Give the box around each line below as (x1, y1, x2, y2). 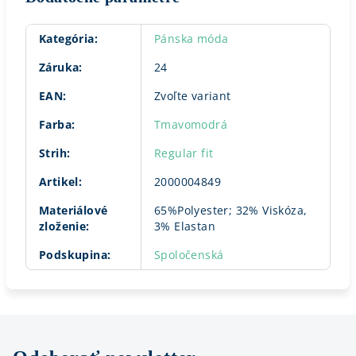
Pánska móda (154, 31, 229, 46)
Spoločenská (154, 247, 224, 262)
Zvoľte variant (154, 88, 231, 103)
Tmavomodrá (154, 117, 227, 132)
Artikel (39, 174, 79, 189)
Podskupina (39, 247, 108, 262)
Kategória (39, 31, 95, 46)
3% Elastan (154, 219, 216, 234)
